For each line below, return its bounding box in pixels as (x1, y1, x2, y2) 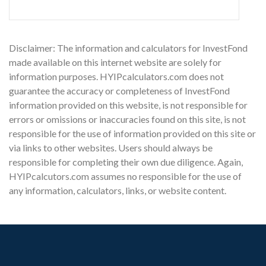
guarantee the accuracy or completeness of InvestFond (9, 84, 230, 96)
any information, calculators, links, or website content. (9, 184, 226, 196)
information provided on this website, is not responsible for (9, 99, 248, 110)
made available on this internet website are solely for (9, 56, 221, 68)
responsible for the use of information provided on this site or (9, 127, 256, 139)
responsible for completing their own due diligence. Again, (9, 156, 243, 167)
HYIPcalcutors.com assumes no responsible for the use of (9, 170, 242, 182)
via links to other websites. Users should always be (9, 141, 213, 153)
